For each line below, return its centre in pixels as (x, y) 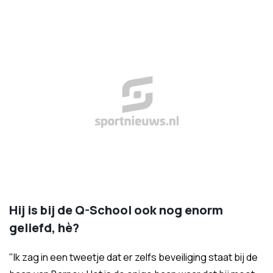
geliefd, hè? (44, 228)
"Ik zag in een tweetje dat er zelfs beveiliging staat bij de (133, 257)
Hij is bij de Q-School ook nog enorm (116, 210)
